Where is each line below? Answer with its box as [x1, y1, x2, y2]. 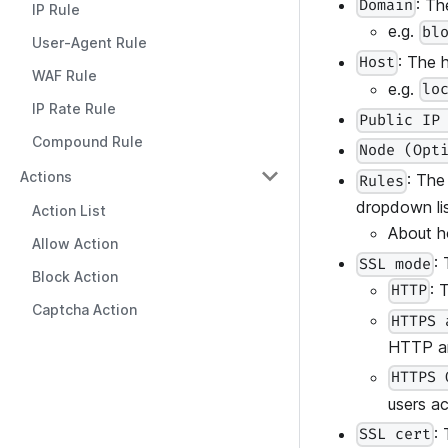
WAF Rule [32, 67, 97, 84]
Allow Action [32, 235, 118, 252]
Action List [32, 202, 106, 219]
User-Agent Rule [32, 34, 147, 51]
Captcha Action [32, 301, 137, 318]
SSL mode [359, 254, 432, 274]
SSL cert [359, 425, 432, 445]
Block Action [32, 268, 118, 285]
